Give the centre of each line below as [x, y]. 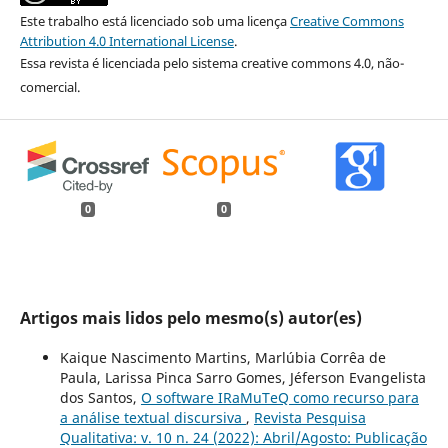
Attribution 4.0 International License [126, 40]
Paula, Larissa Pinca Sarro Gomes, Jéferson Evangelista [242, 378]
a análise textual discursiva [152, 418]
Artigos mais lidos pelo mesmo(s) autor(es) [190, 318]
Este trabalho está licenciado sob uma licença [154, 20]
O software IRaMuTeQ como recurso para [279, 398]
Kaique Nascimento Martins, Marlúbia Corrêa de [222, 358]
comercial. [49, 86]
